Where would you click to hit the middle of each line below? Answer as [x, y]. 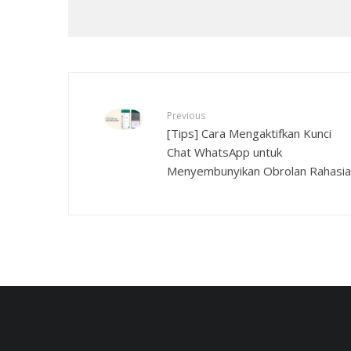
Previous [186, 116]
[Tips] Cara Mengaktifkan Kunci [249, 133]
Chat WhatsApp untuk [224, 152]
